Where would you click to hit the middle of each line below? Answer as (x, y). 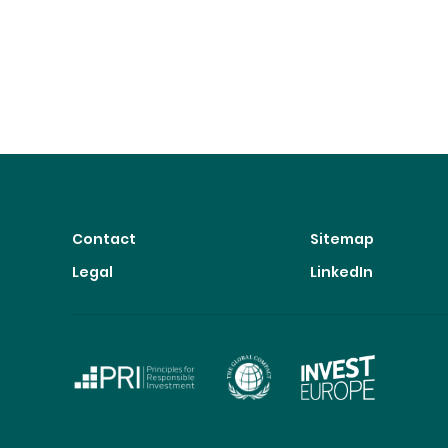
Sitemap (341, 239)
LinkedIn (341, 272)
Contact (104, 239)
